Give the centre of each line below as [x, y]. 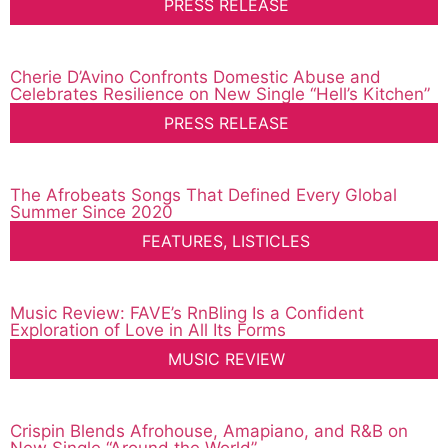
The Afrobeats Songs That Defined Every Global [203, 195]
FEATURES [182, 241]
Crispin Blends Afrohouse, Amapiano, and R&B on [209, 431]
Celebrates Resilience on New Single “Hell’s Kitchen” [220, 94]
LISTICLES [271, 241]
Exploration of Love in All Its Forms [148, 330]
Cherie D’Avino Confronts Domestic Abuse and [195, 77]
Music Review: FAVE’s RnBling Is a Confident [187, 313]
